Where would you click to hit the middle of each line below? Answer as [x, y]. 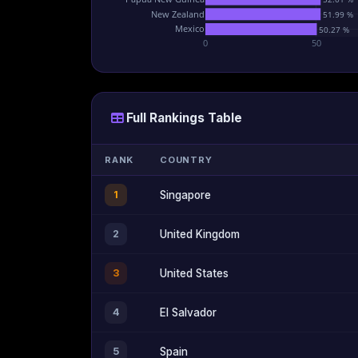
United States [194, 274]
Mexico [190, 28]
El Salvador [188, 313]
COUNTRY [186, 160]
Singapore [185, 195]
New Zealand [178, 14]
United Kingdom [200, 235]
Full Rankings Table [184, 117]
